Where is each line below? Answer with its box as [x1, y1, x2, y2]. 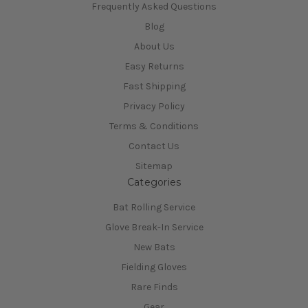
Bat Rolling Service [113, 201, 195, 214]
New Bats [133, 241, 175, 254]
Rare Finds [130, 281, 178, 294]
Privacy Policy [123, 100, 185, 112]
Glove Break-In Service [104, 221, 203, 234]
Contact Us [129, 140, 179, 152]
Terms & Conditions [109, 120, 199, 132]
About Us [133, 40, 175, 52]
